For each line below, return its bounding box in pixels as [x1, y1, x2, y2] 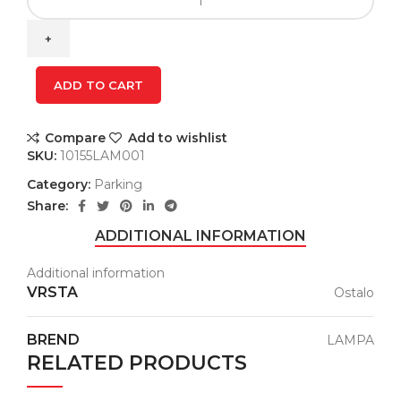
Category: [27, 176, 90, 193]
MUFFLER [26, 3, 91, 20]
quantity [26, 62, 78, 79]
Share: [27, 198, 68, 215]
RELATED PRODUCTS [27, 351, 247, 376]
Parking [94, 176, 142, 193]
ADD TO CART [54, 78, 143, 93]
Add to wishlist [127, 129, 227, 146]
